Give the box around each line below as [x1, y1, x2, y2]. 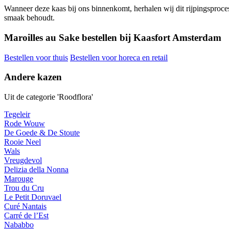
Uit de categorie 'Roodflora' [4, 93, 93, 102]
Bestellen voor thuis [4, 53, 68, 62]
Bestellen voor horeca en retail [70, 53, 168, 62]
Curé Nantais [4, 202, 47, 211]
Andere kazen [4, 72, 62, 83]
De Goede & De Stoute [4, 128, 80, 138]
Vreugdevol [4, 156, 42, 165]
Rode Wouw [4, 119, 45, 128]
